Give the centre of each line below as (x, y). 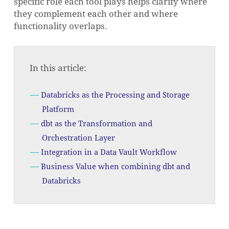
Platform (58, 109)
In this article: (58, 68)
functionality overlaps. (60, 26)
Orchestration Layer (78, 138)
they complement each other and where (96, 14)
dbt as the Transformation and (96, 124)
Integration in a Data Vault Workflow (109, 152)
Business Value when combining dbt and (115, 167)
